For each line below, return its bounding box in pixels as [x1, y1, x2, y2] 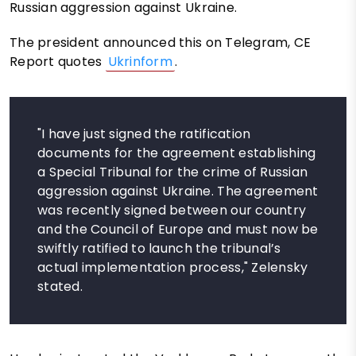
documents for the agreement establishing [37, 143, 316, 162]
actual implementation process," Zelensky [37, 257, 308, 277]
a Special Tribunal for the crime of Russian [37, 162, 308, 181]
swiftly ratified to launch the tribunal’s [37, 238, 281, 257]
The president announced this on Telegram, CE [10, 33, 311, 52]
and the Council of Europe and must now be [37, 219, 319, 238]
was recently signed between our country [37, 200, 307, 219]
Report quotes [10, 52, 106, 71]
